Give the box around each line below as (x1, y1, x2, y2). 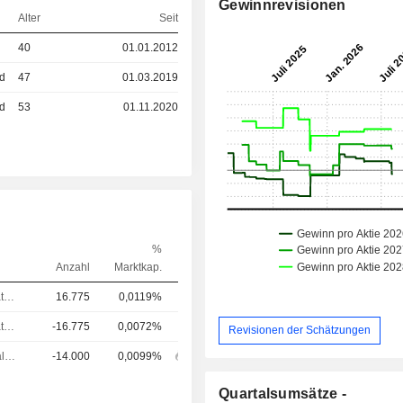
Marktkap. (113, 260, 162, 273)
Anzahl (55, 260, 90, 273)
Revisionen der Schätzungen (228, 324, 372, 337)
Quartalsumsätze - (219, 385, 347, 401)
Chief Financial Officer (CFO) (4, 349, 16, 363)
